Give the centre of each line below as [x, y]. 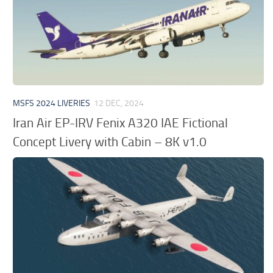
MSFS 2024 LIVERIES [52, 103]
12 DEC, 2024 [119, 103]
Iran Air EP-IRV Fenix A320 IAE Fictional [121, 123]
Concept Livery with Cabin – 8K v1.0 [110, 142]
